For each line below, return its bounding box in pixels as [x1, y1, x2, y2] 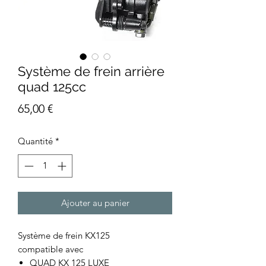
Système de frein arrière [18, 64, 164, 79]
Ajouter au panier [61, 197, 129, 208]
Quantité [18, 135, 53, 147]
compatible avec [18, 243, 83, 255]
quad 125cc [18, 79, 86, 94]
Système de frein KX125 [18, 229, 110, 241]
